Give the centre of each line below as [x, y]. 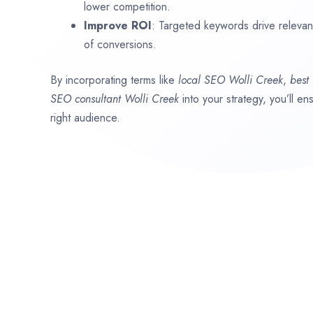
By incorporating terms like [114, 80]
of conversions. [120, 44]
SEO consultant [87, 99]
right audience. [85, 117]
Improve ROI [118, 25]
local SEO [203, 80]
